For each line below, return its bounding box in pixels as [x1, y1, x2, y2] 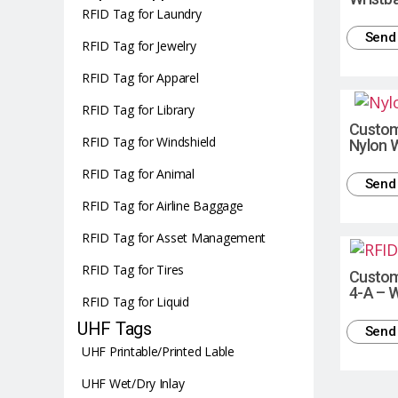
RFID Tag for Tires [82, 261, 185, 278]
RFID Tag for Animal [82, 165, 195, 182]
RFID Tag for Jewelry [82, 37, 196, 54]
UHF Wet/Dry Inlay [82, 375, 185, 392]
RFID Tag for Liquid [82, 293, 189, 310]
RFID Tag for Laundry [82, 5, 202, 22]
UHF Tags [77, 318, 152, 339]
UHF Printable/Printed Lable [82, 343, 235, 360]
